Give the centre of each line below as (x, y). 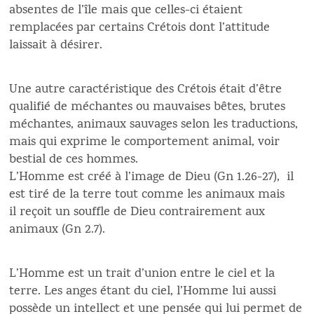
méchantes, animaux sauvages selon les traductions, (154, 125)
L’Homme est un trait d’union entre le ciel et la (142, 274)
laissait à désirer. (56, 46)
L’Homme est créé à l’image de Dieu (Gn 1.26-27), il (152, 177)
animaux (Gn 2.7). (59, 230)
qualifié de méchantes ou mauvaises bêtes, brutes (148, 107)
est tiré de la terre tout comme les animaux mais (147, 195)
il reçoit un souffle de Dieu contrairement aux (137, 212)
